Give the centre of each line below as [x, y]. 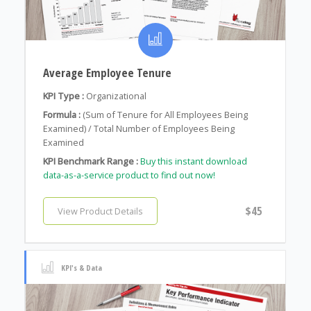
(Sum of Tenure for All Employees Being [165, 115]
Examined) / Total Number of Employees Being [138, 129]
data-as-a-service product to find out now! [129, 175]
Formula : [61, 115]
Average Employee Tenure [107, 73]
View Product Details [100, 211]
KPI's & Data [81, 267]
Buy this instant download [193, 161]
